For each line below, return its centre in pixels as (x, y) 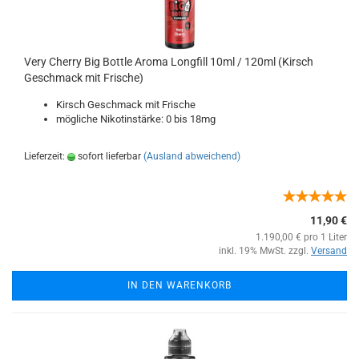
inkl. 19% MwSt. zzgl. (265, 251)
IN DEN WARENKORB (179, 285)
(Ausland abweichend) (192, 156)
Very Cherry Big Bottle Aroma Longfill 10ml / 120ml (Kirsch (169, 62)
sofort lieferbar (108, 156)
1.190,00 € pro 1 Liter (301, 237)
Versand (329, 251)
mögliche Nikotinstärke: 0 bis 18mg (136, 119)
